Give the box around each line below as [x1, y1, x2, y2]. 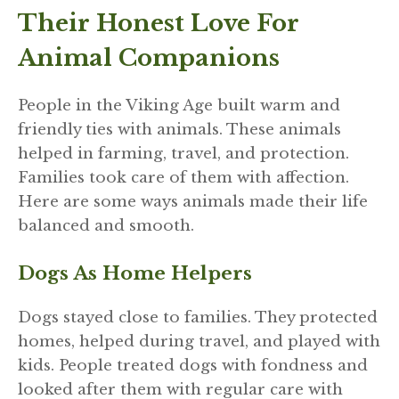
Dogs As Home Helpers [18, 262, 252, 286]
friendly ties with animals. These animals [18, 119, 341, 139]
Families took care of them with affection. [18, 167, 349, 187]
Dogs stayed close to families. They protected [18, 308, 378, 328]
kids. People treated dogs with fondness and [18, 356, 368, 376]
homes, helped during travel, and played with [18, 332, 380, 352]
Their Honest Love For [18, 8, 299, 37]
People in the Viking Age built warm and [18, 95, 340, 115]
